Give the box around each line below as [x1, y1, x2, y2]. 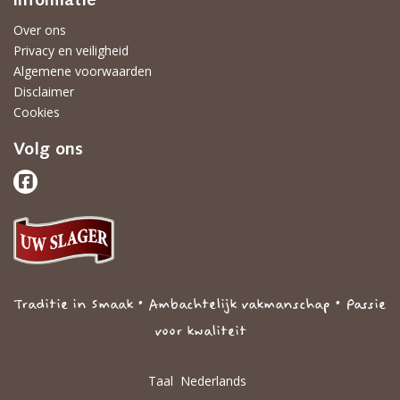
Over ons [13, 21, 66, 38]
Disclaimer [13, 83, 74, 100]
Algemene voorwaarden [13, 62, 152, 79]
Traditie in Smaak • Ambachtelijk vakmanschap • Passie [14, 293, 386, 315]
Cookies [13, 104, 60, 121]
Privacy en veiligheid [13, 42, 129, 59]
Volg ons [13, 141, 83, 159]
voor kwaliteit [154, 320, 246, 342]
